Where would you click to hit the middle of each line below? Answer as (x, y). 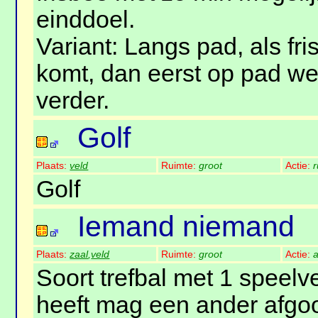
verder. (73, 101)
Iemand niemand (186, 227)
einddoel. (86, 20)
